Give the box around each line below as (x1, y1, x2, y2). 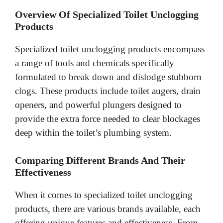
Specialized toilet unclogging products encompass (15, 44, 205, 55)
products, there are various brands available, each (15, 203, 201, 214)
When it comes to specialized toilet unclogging (15, 189, 193, 200)
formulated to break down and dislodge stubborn (15, 72, 202, 83)
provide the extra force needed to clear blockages (15, 113, 200, 124)
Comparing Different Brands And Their (15, 154, 185, 166)
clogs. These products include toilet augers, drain (15, 86, 201, 97)
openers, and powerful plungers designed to (15, 100, 182, 111)
